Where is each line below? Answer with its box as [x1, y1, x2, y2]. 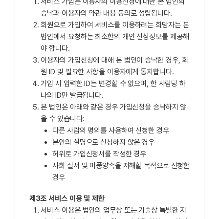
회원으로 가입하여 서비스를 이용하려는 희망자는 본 [41, 21, 189, 30]
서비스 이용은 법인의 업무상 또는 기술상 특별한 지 [41, 206, 187, 215]
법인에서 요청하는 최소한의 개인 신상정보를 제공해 [41, 32, 189, 42]
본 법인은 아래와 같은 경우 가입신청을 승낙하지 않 [41, 103, 187, 112]
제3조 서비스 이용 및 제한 [29, 194, 105, 203]
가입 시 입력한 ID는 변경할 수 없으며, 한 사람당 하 [41, 79, 186, 88]
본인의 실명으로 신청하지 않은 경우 [52, 138, 155, 147]
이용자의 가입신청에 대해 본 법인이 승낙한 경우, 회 [41, 56, 189, 65]
